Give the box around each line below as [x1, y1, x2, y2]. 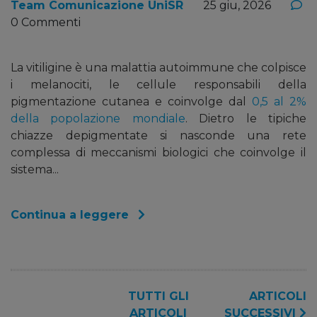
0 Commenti [11, 15, 81, 29]
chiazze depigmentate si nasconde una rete [11, 128, 306, 142]
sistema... [11, 162, 59, 176]
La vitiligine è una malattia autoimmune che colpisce [11, 60, 306, 74]
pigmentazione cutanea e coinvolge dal [11, 94, 252, 108]
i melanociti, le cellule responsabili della [11, 77, 306, 91]
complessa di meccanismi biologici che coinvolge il [11, 145, 306, 159]
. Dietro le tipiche [185, 111, 307, 125]
